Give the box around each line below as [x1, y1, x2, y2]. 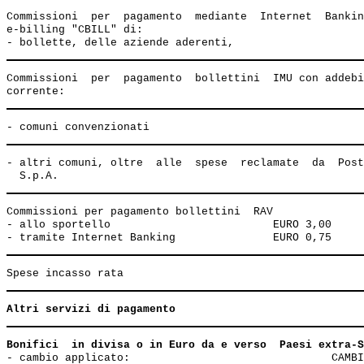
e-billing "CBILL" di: [6, 24, 143, 36]
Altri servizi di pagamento [6, 303, 175, 315]
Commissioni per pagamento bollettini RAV [6, 206, 279, 218]
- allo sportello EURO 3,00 [6, 219, 331, 231]
